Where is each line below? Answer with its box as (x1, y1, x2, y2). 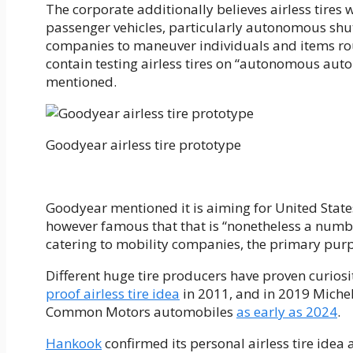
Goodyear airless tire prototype (46, 136, 241, 154)
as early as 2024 (236, 303, 337, 321)
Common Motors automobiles (46, 303, 236, 321)
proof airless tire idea (46, 284, 180, 303)
